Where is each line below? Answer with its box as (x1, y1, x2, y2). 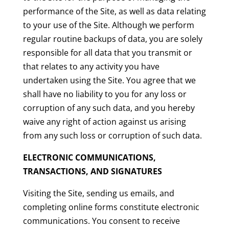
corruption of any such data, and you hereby (22, 102, 195, 114)
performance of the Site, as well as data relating (22, 6, 206, 17)
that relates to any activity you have (22, 61, 159, 73)
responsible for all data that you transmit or (22, 47, 192, 59)
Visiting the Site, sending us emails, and (22, 188, 174, 199)
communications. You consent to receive (22, 215, 180, 227)
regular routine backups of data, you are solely (22, 33, 202, 45)
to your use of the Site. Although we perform (22, 19, 194, 31)
